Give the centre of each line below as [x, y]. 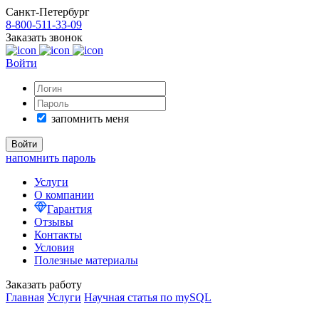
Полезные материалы [86, 260]
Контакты [58, 235]
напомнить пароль [51, 158]
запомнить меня [90, 119]
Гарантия [69, 209]
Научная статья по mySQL [148, 297]
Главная [25, 297]
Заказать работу [44, 284]
